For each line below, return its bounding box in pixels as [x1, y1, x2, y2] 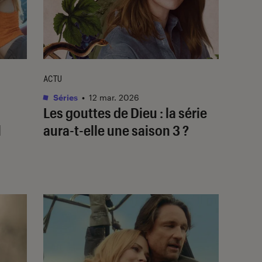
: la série [157, 104, 207, 121]
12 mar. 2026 [89, 92, 139, 102]
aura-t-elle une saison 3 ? [43, 121, 189, 139]
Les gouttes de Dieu [43, 104, 157, 121]
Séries [51, 92, 78, 102]
